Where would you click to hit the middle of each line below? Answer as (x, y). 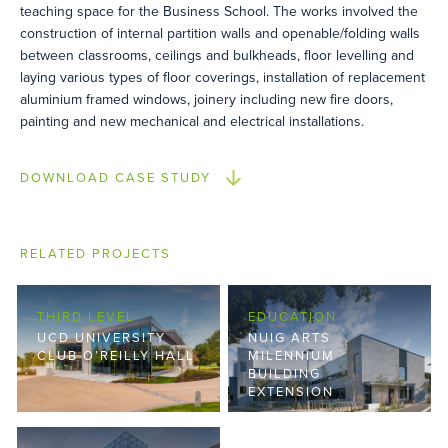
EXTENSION (291, 392)
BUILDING (285, 374)
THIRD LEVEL (86, 317)
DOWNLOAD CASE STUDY (115, 178)
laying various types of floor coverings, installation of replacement (222, 78)
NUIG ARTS (290, 338)
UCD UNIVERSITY (102, 338)
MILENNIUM (292, 356)
